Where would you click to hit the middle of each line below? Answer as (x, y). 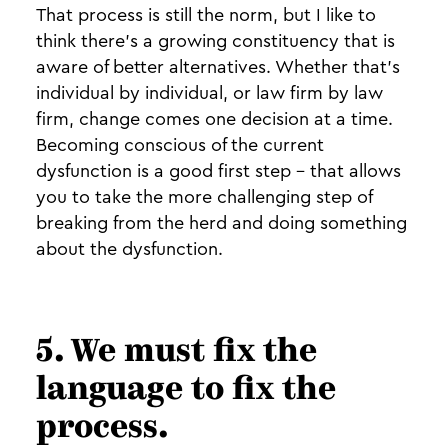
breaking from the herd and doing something (221, 223)
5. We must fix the (176, 353)
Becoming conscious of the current (180, 145)
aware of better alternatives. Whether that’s (218, 67)
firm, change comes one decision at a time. (214, 119)
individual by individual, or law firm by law (209, 93)
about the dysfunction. (129, 249)
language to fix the (186, 391)
